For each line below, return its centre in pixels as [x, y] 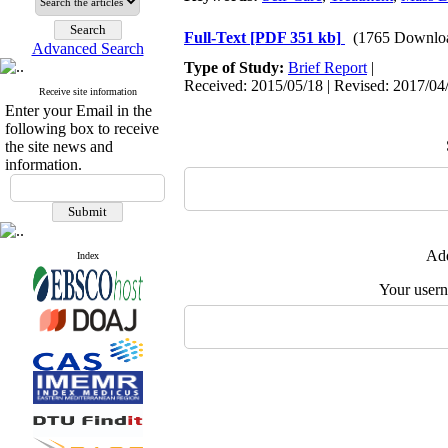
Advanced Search [87, 48]
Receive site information [87, 91]
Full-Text [217, 37]
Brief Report [327, 67]
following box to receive [82, 128]
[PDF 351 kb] [295, 37]
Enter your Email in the [78, 110]
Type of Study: [236, 67]
